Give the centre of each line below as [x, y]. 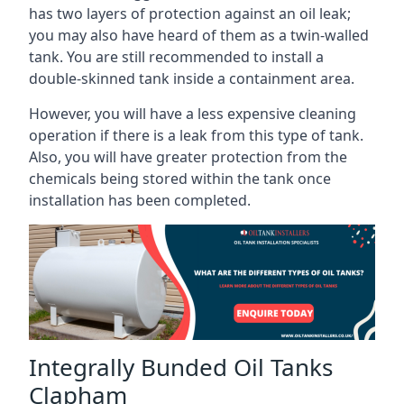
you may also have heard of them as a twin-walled [199, 35]
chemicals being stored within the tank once [180, 179]
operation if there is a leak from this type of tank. [196, 135]
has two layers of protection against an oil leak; [190, 14]
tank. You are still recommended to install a [176, 57]
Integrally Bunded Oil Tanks [181, 367]
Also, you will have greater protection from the [188, 157]
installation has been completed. [140, 200]
